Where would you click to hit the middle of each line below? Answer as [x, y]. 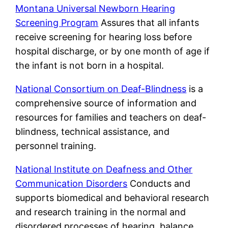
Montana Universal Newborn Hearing [95, 8]
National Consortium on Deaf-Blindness [101, 89]
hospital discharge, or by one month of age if [113, 51]
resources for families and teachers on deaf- [111, 117]
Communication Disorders [72, 183]
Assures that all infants [149, 22]
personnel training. [56, 146]
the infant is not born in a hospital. [90, 65]
